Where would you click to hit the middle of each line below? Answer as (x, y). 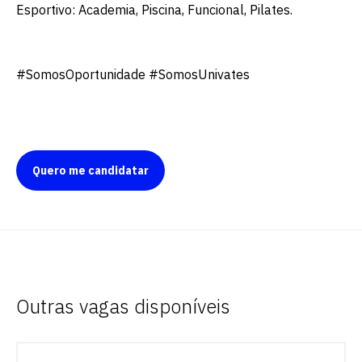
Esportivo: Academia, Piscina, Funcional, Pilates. (154, 10)
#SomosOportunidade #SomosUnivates (133, 74)
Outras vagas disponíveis (123, 306)
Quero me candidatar (90, 170)
